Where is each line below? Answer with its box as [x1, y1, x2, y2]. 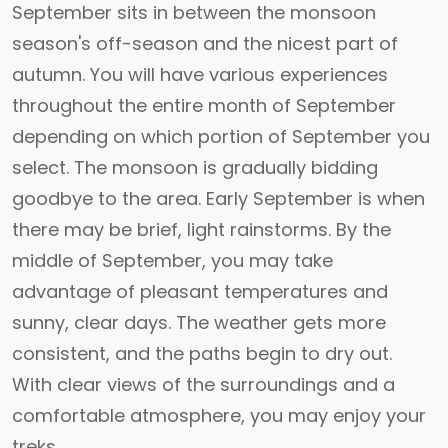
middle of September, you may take [12, 248, 333, 273]
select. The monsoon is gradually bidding [12, 155, 378, 180]
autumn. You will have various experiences [12, 62, 388, 87]
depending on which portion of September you [12, 124, 430, 149]
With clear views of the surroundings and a [12, 372, 395, 397]
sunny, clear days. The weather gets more [12, 310, 386, 335]
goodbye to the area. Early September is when [12, 186, 425, 211]
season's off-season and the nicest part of [12, 31, 398, 56]
